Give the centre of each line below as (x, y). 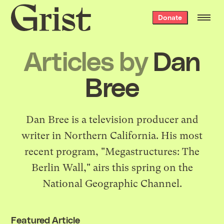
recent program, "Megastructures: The (112, 151)
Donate (170, 17)
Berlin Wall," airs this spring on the (112, 167)
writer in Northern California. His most (112, 135)
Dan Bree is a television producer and (112, 119)
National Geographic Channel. (112, 183)
